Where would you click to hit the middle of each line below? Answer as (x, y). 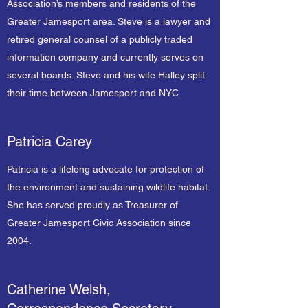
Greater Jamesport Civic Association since (99, 223)
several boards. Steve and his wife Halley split (106, 75)
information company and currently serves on (105, 57)
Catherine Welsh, (59, 289)
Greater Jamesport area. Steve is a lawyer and (109, 21)
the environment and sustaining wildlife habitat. (108, 187)
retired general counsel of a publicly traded (100, 39)
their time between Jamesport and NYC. (94, 93)
